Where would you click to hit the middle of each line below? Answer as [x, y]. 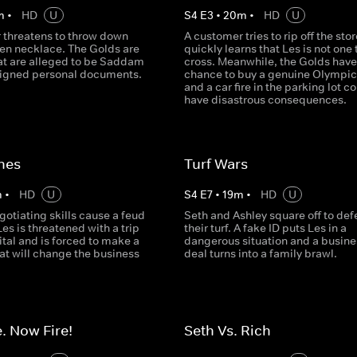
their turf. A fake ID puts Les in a [265, 228]
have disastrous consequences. [265, 100]
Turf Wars [216, 164]
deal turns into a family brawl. [260, 253]
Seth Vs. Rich [227, 331]
